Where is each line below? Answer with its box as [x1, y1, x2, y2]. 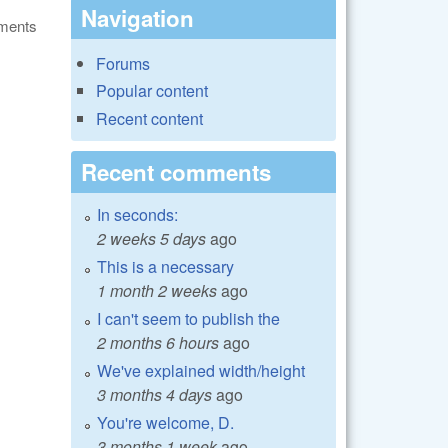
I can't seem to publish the [97, 306, 280, 330]
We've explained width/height [97, 358, 305, 382]
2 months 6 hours [97, 330, 219, 354]
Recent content [96, 106, 203, 130]
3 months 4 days [97, 382, 212, 406]
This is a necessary [97, 254, 234, 278]
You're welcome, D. [97, 410, 234, 434]
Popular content [96, 79, 208, 103]
